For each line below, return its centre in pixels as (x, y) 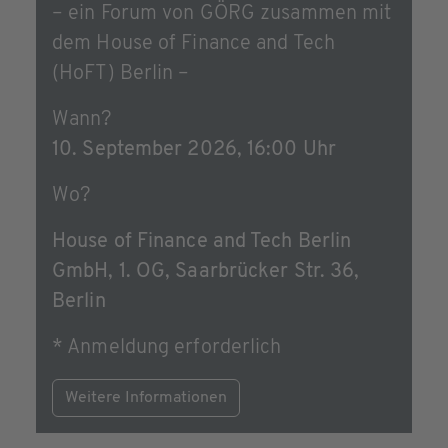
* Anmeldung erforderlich (167, 348)
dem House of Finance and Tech (193, 44)
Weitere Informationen (146, 398)
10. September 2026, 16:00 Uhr (194, 150)
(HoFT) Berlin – (121, 74)
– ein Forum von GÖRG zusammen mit (222, 14)
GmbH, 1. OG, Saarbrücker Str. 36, (206, 272)
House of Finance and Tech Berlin (202, 242)
